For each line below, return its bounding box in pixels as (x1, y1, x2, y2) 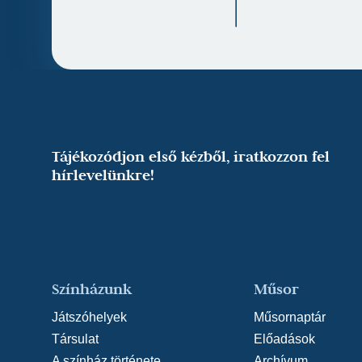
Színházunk (52, 279, 132, 298)
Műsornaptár (253, 309, 326, 324)
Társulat (52, 331, 99, 346)
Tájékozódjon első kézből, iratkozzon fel (52, 146, 330, 166)
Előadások (253, 331, 315, 346)
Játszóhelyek (52, 309, 127, 324)
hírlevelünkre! (52, 165, 154, 184)
